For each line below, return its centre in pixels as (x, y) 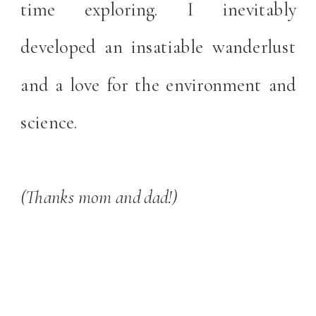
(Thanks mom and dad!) (101, 197)
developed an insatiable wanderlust (159, 47)
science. (51, 122)
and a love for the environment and (159, 84)
